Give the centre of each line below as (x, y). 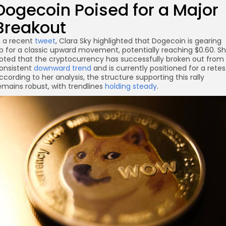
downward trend (63, 68)
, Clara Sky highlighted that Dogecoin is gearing (138, 41)
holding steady (131, 86)
